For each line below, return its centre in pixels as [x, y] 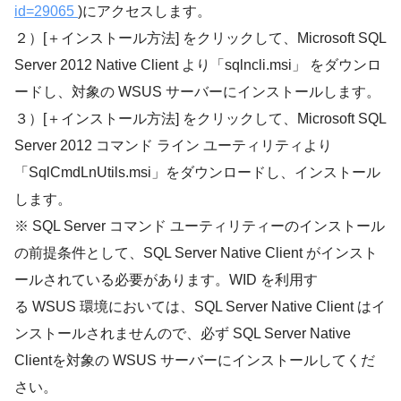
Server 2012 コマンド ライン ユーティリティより [173, 145]
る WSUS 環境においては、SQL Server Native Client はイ [200, 306]
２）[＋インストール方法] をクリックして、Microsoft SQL [200, 38]
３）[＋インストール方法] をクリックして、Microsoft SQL [200, 118]
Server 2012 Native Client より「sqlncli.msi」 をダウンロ [198, 64]
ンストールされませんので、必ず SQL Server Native [183, 333]
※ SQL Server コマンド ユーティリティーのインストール [200, 226]
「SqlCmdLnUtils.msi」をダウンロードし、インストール [197, 172]
